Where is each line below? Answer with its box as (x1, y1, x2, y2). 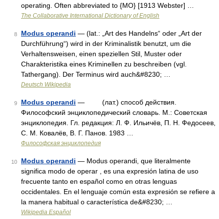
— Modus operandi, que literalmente (76, 157, 191, 165)
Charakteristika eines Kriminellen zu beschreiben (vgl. (21, 60, 187, 68)
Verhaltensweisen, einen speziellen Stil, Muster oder (21, 50, 182, 58)
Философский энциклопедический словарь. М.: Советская (21, 109, 207, 116)
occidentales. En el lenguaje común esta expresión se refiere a (21, 188, 215, 196)
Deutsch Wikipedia (21, 81, 71, 88)
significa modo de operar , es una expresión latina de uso (21, 167, 198, 175)
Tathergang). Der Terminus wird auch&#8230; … (21, 70, 171, 78)
